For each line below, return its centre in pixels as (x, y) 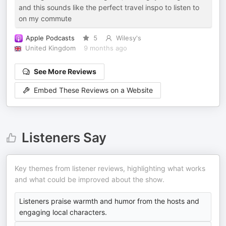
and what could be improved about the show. (90, 179)
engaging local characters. (63, 212)
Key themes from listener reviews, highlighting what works (110, 168)
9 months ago (105, 48)
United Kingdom (50, 48)
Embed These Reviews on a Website (93, 90)
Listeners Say (64, 137)
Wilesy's (128, 38)
